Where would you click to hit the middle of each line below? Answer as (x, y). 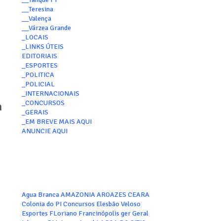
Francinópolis (99, 213)
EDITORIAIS (39, 56)
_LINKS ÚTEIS (42, 47)
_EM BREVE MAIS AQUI (56, 122)
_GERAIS (35, 112)
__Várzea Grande (46, 28)
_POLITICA (38, 75)
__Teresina (37, 9)
